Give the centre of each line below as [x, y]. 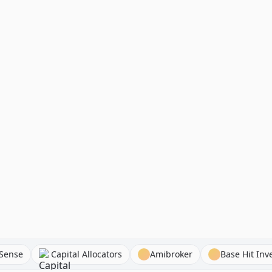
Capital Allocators [116, 254]
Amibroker [201, 254]
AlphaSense [29, 254]
